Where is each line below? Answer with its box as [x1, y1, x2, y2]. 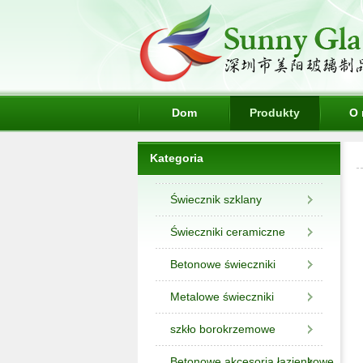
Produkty [250, 106, 300, 119]
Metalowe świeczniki [170, 290, 274, 303]
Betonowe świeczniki [170, 258, 275, 271]
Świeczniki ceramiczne [170, 225, 285, 238]
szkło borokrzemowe [170, 322, 275, 335]
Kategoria [150, 152, 203, 164]
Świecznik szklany [170, 193, 262, 206]
